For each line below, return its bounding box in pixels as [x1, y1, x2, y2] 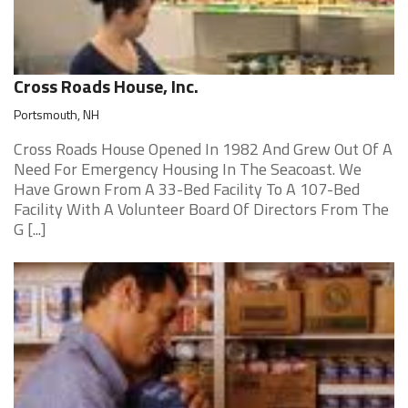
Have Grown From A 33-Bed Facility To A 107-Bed [14, 177, 360, 201]
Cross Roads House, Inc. [14, 72, 199, 100]
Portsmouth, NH [14, 105, 99, 124]
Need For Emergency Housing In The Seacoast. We [14, 157, 362, 181]
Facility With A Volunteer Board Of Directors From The [14, 197, 389, 221]
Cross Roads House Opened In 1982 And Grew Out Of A [14, 137, 393, 161]
